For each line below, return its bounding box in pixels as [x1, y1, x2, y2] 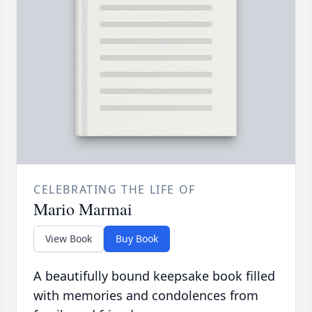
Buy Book [116, 232, 158, 246]
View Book [45, 232, 92, 246]
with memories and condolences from [33, 287, 258, 304]
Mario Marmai [33, 198, 132, 221]
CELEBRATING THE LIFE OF [33, 182, 196, 198]
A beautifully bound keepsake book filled [33, 267, 275, 285]
